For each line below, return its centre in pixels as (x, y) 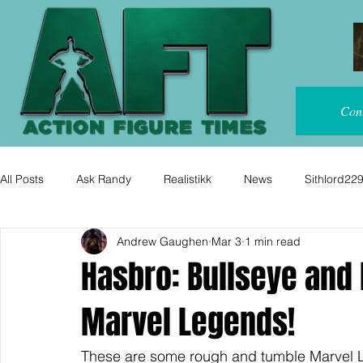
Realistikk (188, 179)
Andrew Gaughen (162, 241)
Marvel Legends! (188, 322)
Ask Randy (104, 179)
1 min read (273, 241)
